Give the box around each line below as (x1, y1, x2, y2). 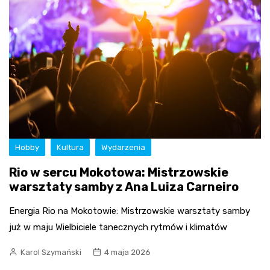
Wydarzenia (101, 143, 145, 152)
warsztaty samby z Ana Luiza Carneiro (9, 180, 239, 195)
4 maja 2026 (104, 248, 151, 257)
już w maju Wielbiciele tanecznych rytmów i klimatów (9, 222, 227, 233)
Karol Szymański (20, 248, 81, 257)
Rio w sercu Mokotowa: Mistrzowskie (9, 165, 228, 180)
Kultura (57, 143, 84, 152)
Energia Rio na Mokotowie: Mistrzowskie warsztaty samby (9, 206, 250, 217)
